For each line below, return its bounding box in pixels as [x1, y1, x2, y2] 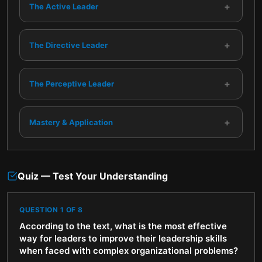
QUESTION [19, 205, 60, 214]
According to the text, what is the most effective [19, 220, 227, 232]
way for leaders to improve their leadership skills [19, 233, 227, 244]
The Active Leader [29, 1, 98, 11]
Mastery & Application [29, 117, 113, 127]
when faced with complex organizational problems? [19, 245, 238, 256]
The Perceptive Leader [29, 78, 114, 88]
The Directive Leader [29, 40, 108, 50]
